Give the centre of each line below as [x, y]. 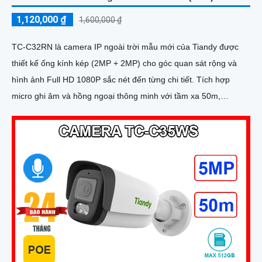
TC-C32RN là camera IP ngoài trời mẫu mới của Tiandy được [125, 46]
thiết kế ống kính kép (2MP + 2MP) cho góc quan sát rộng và [124, 63]
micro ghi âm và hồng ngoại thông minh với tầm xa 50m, [116, 96]
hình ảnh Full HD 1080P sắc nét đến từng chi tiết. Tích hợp [104, 79]
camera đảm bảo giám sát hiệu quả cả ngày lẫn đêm [109, 112]
